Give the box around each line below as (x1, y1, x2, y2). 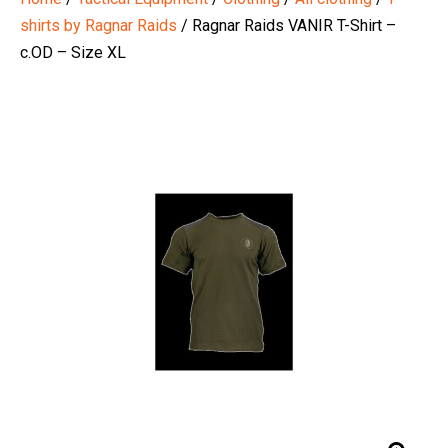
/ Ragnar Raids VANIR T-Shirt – (177, 16, 396, 36)
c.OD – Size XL (20, 43, 126, 63)
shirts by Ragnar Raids (20, 16, 177, 36)
